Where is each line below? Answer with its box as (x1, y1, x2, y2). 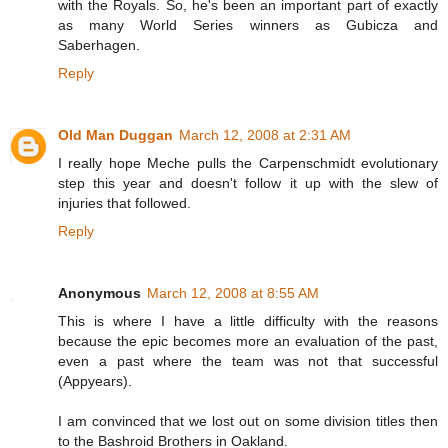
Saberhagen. (58, 37, 140, 54)
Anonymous (58, 285, 141, 302)
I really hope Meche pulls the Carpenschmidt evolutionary (58, 155, 438, 172)
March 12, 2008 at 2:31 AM (179, 127, 351, 144)
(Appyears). (58, 373, 132, 390)
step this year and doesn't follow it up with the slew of (58, 175, 438, 192)
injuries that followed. (58, 195, 191, 212)
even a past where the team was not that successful (58, 353, 438, 370)
